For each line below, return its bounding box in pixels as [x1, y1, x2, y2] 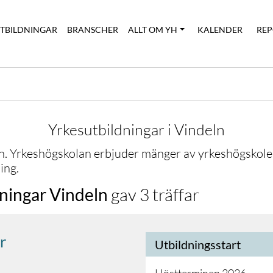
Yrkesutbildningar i [48, 120, 174, 139]
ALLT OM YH [128, 24, 178, 35]
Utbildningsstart [155, 237, 241, 252]
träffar [149, 184, 199, 205]
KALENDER [197, 24, 243, 35]
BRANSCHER [67, 24, 119, 35]
